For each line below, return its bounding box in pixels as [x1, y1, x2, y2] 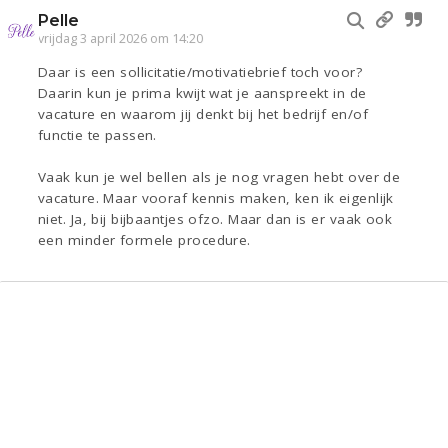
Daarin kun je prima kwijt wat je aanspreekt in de [38, 84, 367, 103]
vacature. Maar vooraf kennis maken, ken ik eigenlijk [38, 189, 394, 208]
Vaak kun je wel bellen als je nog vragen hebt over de [38, 168, 401, 187]
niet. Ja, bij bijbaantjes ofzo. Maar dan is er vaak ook [38, 210, 393, 229]
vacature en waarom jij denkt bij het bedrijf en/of [38, 105, 369, 124]
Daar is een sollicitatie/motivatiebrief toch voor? [38, 63, 362, 82]
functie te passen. [38, 126, 157, 145]
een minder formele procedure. [38, 231, 251, 250]
